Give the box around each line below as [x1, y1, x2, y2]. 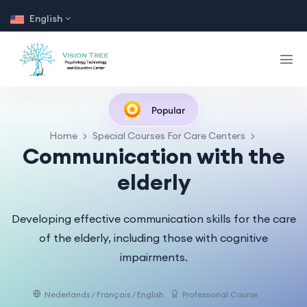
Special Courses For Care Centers [93, 129, 245, 142]
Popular [149, 103, 185, 116]
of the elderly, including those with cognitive [39, 230, 268, 245]
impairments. [119, 249, 188, 264]
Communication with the [22, 141, 285, 170]
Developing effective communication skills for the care [11, 211, 296, 225]
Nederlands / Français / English [45, 288, 164, 299]
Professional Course [182, 288, 258, 299]
